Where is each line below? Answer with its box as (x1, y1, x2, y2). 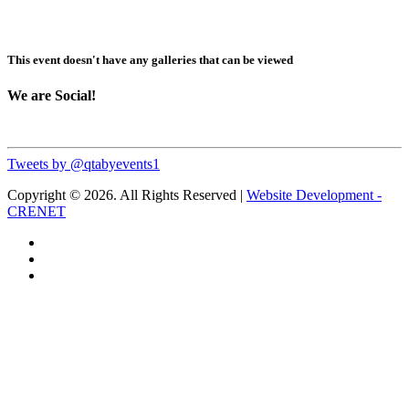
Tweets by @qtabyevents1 (7, 156, 160, 173)
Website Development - (246, 187, 382, 204)
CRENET (7, 204, 66, 220)
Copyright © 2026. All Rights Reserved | (7, 187, 246, 204)
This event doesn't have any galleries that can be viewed (7, 52, 293, 67)
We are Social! (7, 87, 96, 103)
